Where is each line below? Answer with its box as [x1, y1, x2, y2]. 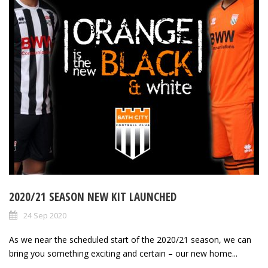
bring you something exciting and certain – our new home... [9, 248, 237, 260]
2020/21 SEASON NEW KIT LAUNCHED [9, 189, 176, 205]
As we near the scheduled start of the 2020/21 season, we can [9, 234, 251, 246]
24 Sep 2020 [23, 210, 66, 221]
